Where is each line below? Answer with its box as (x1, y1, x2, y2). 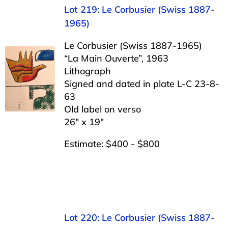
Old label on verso (64, 103, 141, 115)
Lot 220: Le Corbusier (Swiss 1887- (64, 211, 215, 223)
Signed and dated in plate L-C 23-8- (64, 77, 219, 90)
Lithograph (64, 65, 111, 77)
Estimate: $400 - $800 (64, 137, 160, 150)
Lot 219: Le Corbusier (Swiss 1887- (64, 3, 215, 15)
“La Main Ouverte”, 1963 (64, 52, 168, 64)
